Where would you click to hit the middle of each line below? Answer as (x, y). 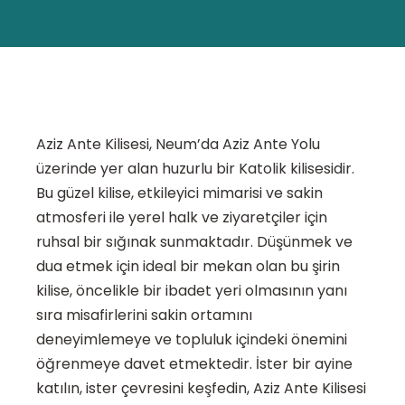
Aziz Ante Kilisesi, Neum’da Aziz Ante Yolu (178, 145)
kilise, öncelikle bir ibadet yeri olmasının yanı (192, 291)
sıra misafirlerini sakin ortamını (144, 316)
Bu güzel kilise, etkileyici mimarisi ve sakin (179, 193)
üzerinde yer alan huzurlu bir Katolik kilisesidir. (195, 169)
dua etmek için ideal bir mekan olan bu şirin (188, 267)
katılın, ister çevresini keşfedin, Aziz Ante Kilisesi (201, 389)
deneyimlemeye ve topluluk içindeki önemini (192, 340)
